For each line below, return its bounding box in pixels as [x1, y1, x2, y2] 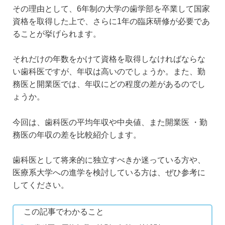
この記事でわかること [24, 207, 104, 216]
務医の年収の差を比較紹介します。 [13, 130, 141, 139]
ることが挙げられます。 [13, 29, 101, 38]
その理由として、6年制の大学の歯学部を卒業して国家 [13, 4, 210, 13]
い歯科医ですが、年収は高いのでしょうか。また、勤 [13, 67, 205, 76]
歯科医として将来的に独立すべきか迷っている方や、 [13, 156, 205, 165]
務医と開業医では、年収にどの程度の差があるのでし [13, 80, 205, 89]
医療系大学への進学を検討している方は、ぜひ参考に [13, 168, 205, 177]
